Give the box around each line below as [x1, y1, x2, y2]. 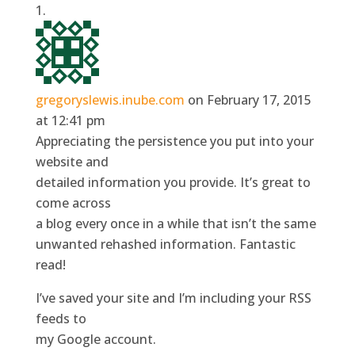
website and [35, 152, 109, 170]
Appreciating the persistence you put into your [35, 132, 314, 150]
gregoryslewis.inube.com [35, 90, 185, 109]
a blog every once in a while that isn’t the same [35, 214, 316, 232]
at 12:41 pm [35, 111, 105, 129]
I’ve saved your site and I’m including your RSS [35, 288, 311, 307]
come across [35, 193, 111, 212]
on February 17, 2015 [187, 90, 311, 109]
